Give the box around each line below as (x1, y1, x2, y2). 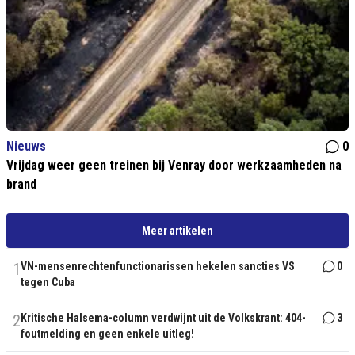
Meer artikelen (142, 224, 213, 238)
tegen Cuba (21, 276, 75, 289)
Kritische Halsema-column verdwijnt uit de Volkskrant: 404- (21, 311, 306, 325)
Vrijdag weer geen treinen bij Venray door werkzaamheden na (6, 158, 342, 174)
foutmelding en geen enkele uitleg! (21, 327, 194, 341)
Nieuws (6, 139, 46, 155)
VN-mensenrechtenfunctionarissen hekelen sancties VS (21, 260, 295, 273)
